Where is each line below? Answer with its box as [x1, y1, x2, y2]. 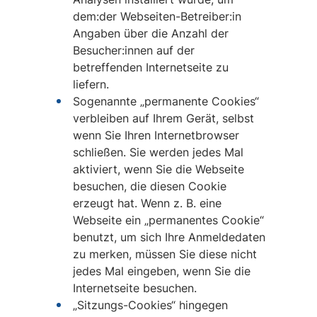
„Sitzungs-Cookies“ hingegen [72, 298, 228, 312]
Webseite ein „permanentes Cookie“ [72, 213, 264, 227]
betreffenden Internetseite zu [72, 60, 229, 74]
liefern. [72, 77, 109, 91]
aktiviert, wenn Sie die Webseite [72, 162, 244, 176]
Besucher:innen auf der [72, 43, 195, 57]
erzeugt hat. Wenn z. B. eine [72, 196, 221, 210]
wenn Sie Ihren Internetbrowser [72, 128, 239, 142]
